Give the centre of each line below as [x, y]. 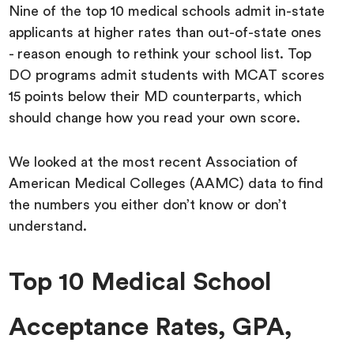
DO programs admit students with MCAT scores [167, 75]
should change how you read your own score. [155, 117]
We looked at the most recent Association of [154, 162]
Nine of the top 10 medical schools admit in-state [167, 11]
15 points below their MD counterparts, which [156, 96]
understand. [48, 226]
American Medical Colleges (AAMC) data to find [166, 183]
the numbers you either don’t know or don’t [148, 204]
